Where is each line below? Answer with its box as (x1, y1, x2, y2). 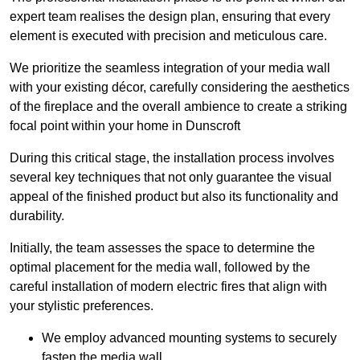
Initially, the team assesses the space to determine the (10, 241, 315, 256)
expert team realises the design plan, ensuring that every (10, 10, 330, 24)
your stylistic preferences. (10, 299, 153, 313)
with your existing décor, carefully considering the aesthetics (10, 80, 350, 95)
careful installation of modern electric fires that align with (10, 280, 327, 294)
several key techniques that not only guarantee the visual (10, 170, 332, 185)
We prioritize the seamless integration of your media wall (10, 61, 330, 76)
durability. (10, 209, 64, 223)
